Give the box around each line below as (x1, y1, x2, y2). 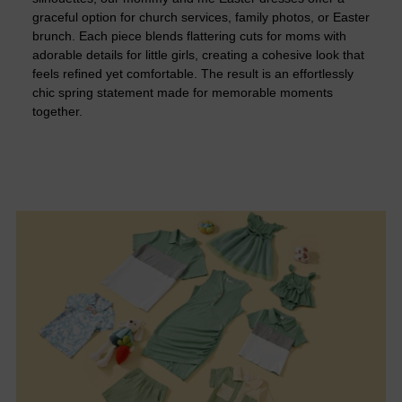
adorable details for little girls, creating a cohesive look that (32, 48, 364, 63)
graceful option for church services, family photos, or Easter (32, 10, 370, 25)
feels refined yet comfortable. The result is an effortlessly (32, 66, 354, 82)
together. (32, 104, 83, 119)
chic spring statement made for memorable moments (32, 85, 333, 100)
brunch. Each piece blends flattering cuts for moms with (32, 29, 346, 44)
